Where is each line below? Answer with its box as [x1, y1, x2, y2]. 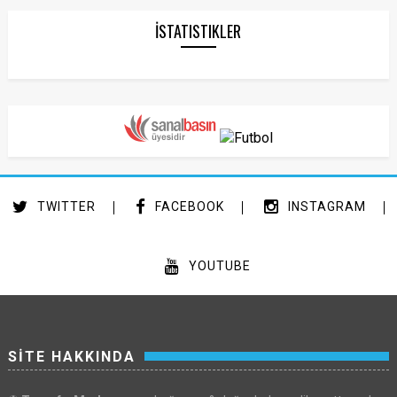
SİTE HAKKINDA [7, 347, 136, 365]
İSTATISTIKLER [155, 19, 242, 43]
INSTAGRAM [284, 198, 366, 214]
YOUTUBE [184, 258, 251, 273]
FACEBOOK [152, 198, 224, 214]
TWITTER [34, 198, 96, 214]
